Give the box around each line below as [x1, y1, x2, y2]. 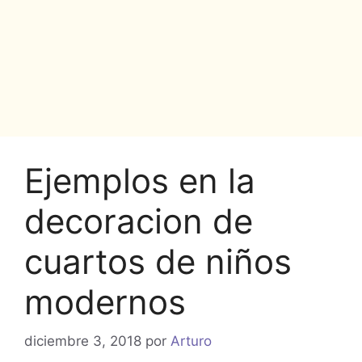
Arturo [170, 333, 212, 350]
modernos [24, 280, 186, 322]
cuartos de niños [24, 240, 292, 282]
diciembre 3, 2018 [24, 333, 141, 350]
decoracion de [24, 200, 253, 242]
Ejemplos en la [24, 159, 255, 201]
